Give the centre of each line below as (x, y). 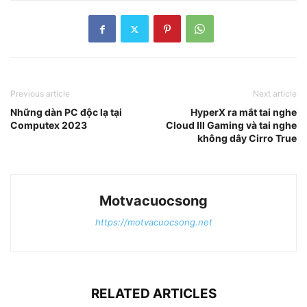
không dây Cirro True (247, 138)
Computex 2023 (49, 125)
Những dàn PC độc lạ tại (66, 112)
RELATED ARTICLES (153, 294)
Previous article (40, 94)
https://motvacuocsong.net (153, 222)
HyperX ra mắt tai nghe (244, 112)
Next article (275, 94)
